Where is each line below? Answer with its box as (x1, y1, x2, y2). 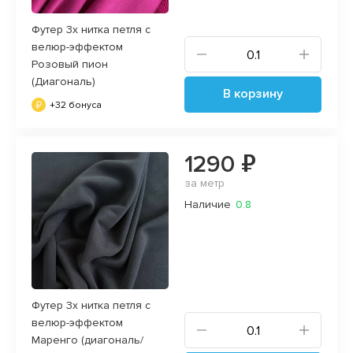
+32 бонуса (50, 98, 102, 111)
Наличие (184, 197, 231, 211)
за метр (184, 176, 225, 190)
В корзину (223, 85, 283, 102)
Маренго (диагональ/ (32, 333, 143, 347)
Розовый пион (32, 57, 108, 71)
